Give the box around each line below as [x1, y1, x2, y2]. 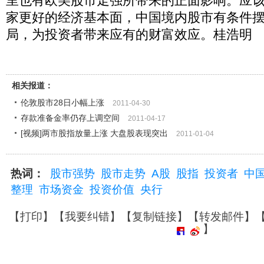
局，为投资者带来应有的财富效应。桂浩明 [6, 27, 252, 42]
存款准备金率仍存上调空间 [21, 113, 120, 123]
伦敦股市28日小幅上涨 [21, 98, 104, 107]
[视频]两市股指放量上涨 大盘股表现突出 [21, 128, 168, 138]
